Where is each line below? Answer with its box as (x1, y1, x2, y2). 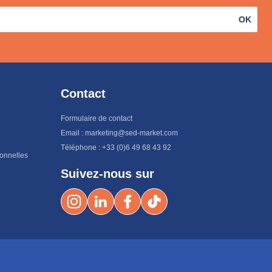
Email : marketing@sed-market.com (61, 129, 178, 137)
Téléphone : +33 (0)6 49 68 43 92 (61, 143, 171, 152)
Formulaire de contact (61, 114, 132, 123)
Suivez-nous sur (61, 167, 154, 180)
